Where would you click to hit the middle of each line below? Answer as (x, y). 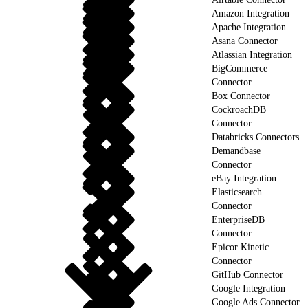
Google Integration (249, 288)
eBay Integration (244, 178)
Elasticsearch (237, 192)
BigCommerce (240, 68)
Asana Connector (245, 41)
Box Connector (241, 96)
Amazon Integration (251, 13)
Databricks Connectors (255, 137)
